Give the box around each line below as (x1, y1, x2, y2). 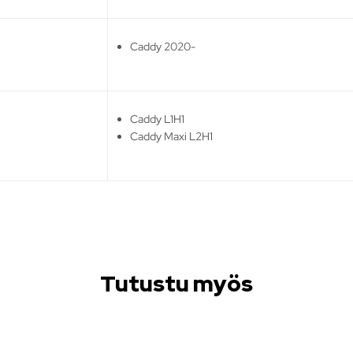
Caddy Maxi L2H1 (130, 128, 214, 143)
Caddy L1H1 (130, 111, 185, 126)
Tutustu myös (100, 268, 253, 299)
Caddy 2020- (130, 39, 196, 54)
